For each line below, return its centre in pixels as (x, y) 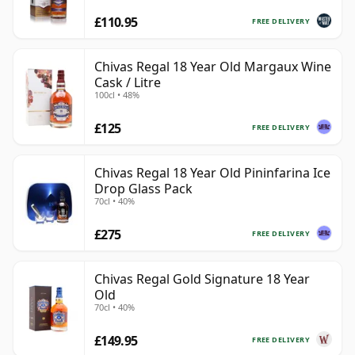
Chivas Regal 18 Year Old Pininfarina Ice (212, 173)
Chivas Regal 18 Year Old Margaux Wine (213, 67)
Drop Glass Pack (143, 189)
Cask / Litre (128, 83)
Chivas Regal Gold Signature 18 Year (202, 279)
